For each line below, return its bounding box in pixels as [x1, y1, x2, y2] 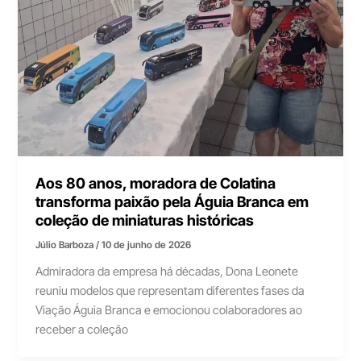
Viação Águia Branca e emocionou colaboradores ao [35, 302, 303, 317]
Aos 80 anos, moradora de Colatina [35, 174, 276, 193]
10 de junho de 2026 [102, 239, 192, 251]
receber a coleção [35, 322, 129, 337]
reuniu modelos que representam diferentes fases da [35, 283, 305, 298]
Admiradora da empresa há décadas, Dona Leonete [35, 263, 299, 279]
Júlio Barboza [35, 239, 97, 251]
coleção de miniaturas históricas [35, 211, 255, 230]
